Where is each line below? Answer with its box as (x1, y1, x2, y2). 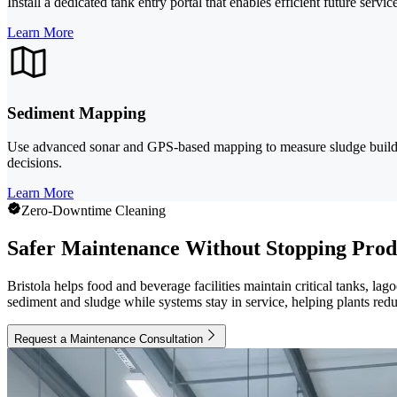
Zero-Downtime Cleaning (21, 203, 166, 219)
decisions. (7, 155, 62, 171)
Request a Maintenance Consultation (14, 332, 203, 346)
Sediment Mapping (7, 103, 146, 122)
